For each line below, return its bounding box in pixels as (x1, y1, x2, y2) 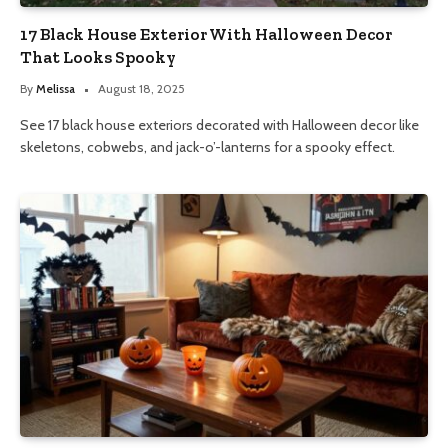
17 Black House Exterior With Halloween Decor (20, 23, 392, 44)
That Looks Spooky (20, 46, 176, 67)
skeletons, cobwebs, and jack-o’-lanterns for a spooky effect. (20, 137, 395, 156)
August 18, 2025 (98, 80, 185, 96)
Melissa (36, 80, 75, 96)
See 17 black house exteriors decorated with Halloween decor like (20, 115, 419, 134)
